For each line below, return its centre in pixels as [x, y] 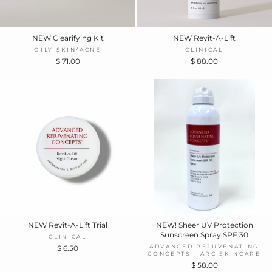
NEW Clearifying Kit [68, 38]
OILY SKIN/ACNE [68, 49]
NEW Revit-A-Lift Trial [68, 225]
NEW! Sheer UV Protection [204, 225]
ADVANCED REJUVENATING [204, 246]
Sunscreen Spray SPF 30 [204, 234]
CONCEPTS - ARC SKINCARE [204, 253]
